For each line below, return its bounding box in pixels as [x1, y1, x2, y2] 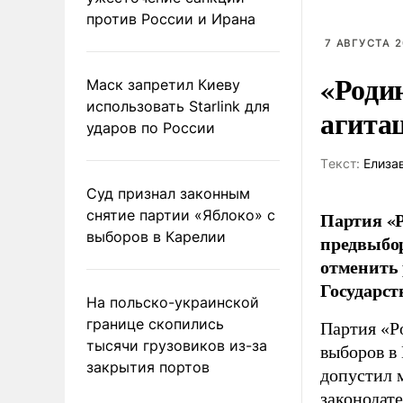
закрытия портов [86, 357, 210, 376]
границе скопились [86, 314, 224, 333]
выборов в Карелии [86, 227, 226, 246]
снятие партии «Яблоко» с [86, 205, 275, 224]
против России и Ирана [86, 9, 255, 28]
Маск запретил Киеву [86, 75, 240, 94]
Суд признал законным [86, 184, 250, 202]
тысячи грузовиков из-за [86, 336, 267, 354]
